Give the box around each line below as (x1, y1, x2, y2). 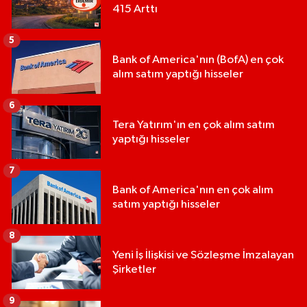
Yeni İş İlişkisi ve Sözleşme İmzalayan (112, 249, 294, 262)
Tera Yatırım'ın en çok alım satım (112, 119, 275, 132)
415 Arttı (112, 3, 158, 16)
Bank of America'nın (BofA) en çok (112, 54, 284, 66)
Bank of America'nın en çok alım (112, 184, 273, 197)
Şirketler (112, 264, 156, 276)
